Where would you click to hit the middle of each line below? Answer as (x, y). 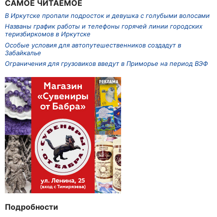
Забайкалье (23, 53)
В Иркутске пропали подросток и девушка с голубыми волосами (107, 15)
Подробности (31, 207)
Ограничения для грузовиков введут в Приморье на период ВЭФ (106, 64)
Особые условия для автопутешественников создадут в (93, 45)
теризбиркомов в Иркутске (48, 34)
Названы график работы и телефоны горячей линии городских (104, 26)
